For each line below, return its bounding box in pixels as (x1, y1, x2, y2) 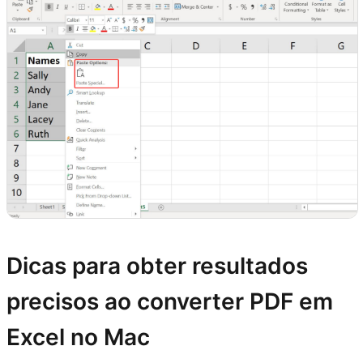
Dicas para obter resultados (6, 252, 308, 280)
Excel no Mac (6, 323, 150, 351)
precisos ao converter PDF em (6, 288, 333, 315)
